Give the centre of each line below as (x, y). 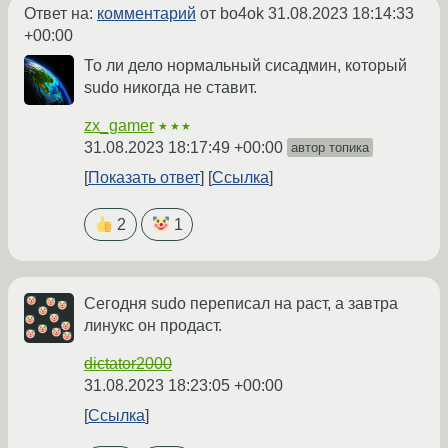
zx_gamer (119, 125)
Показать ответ (144, 177)
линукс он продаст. (153, 325)
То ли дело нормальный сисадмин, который (245, 65)
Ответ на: (60, 13)
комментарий (146, 13)
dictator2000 (128, 363)
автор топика (330, 147)
